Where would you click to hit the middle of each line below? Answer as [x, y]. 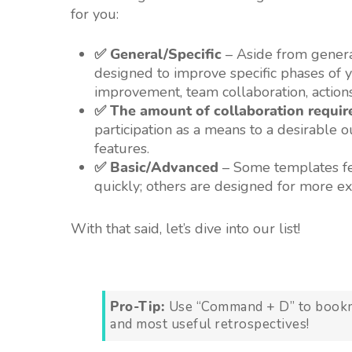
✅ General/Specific [158, 55]
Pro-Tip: [139, 307]
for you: [95, 15]
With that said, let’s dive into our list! [185, 229]
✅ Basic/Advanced [156, 168]
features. [122, 149]
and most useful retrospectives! [210, 324]
